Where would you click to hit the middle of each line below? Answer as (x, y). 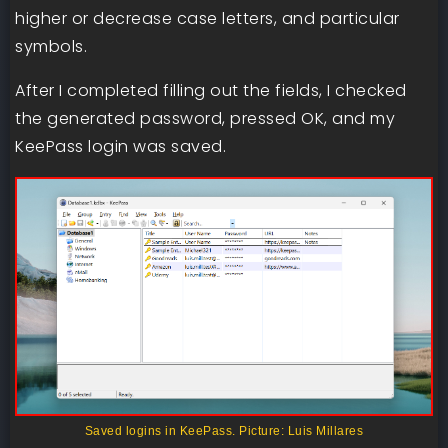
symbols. (51, 46)
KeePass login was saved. (120, 146)
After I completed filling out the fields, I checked (211, 90)
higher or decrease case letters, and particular (207, 18)
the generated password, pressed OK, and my (205, 118)
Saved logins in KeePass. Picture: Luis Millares (224, 431)
